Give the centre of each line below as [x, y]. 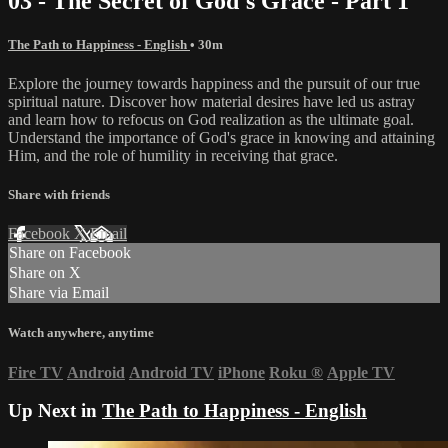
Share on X [45, 273]
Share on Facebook [70, 253]
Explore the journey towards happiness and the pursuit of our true [214, 83]
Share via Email [59, 293]
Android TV [171, 372]
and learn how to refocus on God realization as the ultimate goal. [211, 119]
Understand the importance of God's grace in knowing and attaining [221, 137]
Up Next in [55, 411]
